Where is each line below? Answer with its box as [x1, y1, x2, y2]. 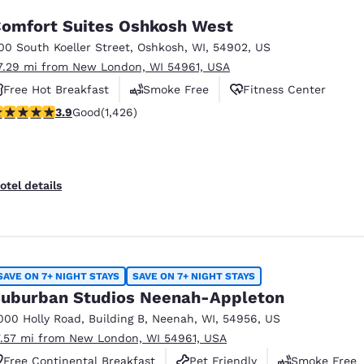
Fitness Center [243, 82, 326, 96]
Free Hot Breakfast [3, 82, 109, 96]
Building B [89, 311, 145, 325]
